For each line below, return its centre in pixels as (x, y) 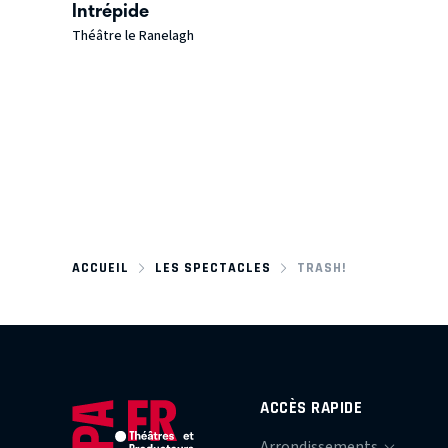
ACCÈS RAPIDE (311, 407)
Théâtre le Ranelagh (133, 36)
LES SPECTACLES (212, 267)
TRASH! (321, 267)
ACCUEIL (100, 267)
